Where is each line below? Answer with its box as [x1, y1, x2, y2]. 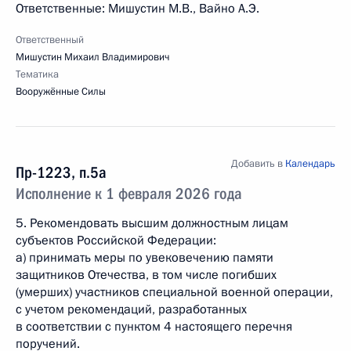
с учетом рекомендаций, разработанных [16, 301, 247, 318]
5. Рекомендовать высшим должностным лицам [16, 215, 288, 232]
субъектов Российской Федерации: [16, 232, 216, 249]
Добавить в [231, 157, 285, 171]
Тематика [16, 67, 59, 81]
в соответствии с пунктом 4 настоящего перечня [16, 318, 292, 335]
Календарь [285, 157, 335, 171]
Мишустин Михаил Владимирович [16, 50, 169, 64]
